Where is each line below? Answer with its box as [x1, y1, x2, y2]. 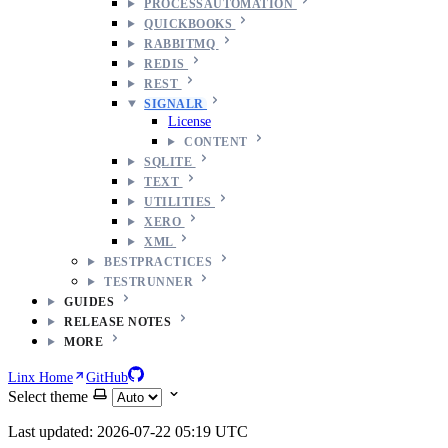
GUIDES [64, 294, 115, 309]
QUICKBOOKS [144, 16, 236, 31]
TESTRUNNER [104, 274, 193, 289]
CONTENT [184, 134, 248, 149]
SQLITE [144, 154, 196, 169]
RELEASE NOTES [64, 314, 172, 329]
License [168, 113, 211, 129]
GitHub [86, 369, 128, 385]
